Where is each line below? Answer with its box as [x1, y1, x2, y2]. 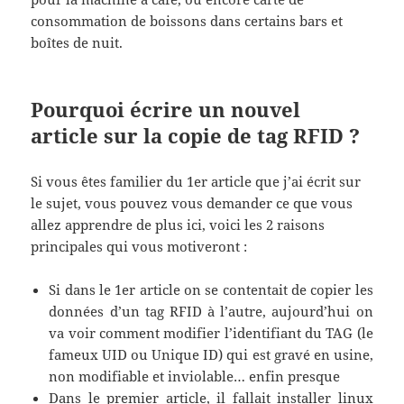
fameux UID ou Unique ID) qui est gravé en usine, [49, 345, 373, 364]
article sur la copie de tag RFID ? [31, 122, 361, 150]
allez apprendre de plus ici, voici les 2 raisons [31, 216, 326, 234]
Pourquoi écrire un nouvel [31, 96, 301, 124]
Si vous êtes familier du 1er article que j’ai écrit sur [31, 172, 362, 191]
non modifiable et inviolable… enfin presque [49, 367, 341, 386]
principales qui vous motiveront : [31, 237, 248, 256]
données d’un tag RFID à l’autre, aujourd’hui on [49, 302, 373, 321]
